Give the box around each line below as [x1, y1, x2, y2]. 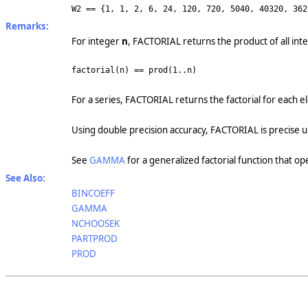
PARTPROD [71, 232, 118, 245]
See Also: [5, 172, 45, 185]
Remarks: [5, 19, 49, 32]
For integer [71, 34, 122, 47]
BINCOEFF [71, 187, 115, 200]
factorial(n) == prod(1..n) [71, 65, 197, 76]
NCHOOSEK [71, 217, 120, 230]
